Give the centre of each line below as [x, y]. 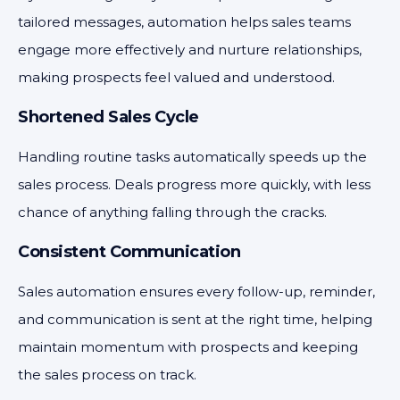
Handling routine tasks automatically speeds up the [192, 157]
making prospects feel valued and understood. [176, 77]
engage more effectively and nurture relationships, [190, 50]
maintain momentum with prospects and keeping [188, 347]
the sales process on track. [107, 375]
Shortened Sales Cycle [108, 117]
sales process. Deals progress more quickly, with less [194, 184]
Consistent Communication [129, 252]
